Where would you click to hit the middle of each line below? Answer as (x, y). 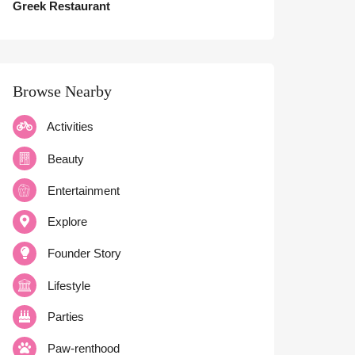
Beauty (66, 159)
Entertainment (84, 191)
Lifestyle (69, 286)
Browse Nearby (62, 91)
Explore (67, 221)
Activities (70, 126)
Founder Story (84, 253)
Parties (66, 317)
